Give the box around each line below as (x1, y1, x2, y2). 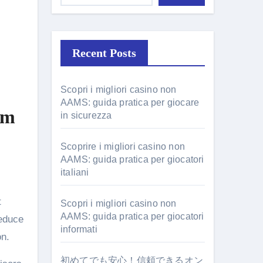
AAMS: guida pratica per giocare (60, 97, 200, 107)
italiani (60, 167, 89, 177)
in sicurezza (60, 110, 112, 120)
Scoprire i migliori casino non (60, 141, 185, 151)
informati (60, 224, 97, 234)
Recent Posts (72, 46, 136, 59)
